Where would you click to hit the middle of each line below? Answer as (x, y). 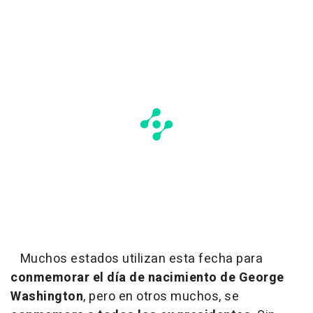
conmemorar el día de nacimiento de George (147, 278)
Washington (47, 297)
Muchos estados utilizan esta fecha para (137, 259)
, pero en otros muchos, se (161, 297)
